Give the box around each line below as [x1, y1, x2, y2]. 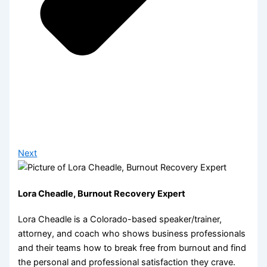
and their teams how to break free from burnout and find [18, 243, 247, 254]
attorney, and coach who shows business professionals [18, 228, 246, 240]
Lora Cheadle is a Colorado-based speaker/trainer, [18, 214, 222, 225]
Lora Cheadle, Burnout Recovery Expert [18, 188, 186, 199]
